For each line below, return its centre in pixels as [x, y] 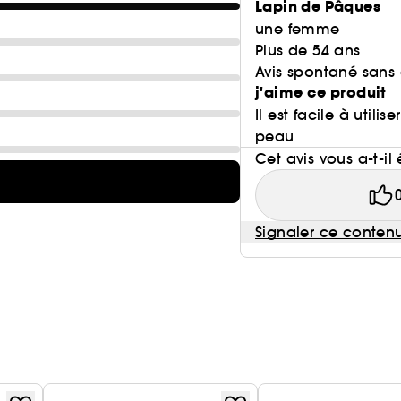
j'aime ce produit [321, 93]
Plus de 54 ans [308, 50]
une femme [298, 29]
